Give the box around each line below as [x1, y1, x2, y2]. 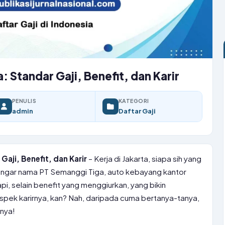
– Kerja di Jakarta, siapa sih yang [87, 154, 201, 163]
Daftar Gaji [119, 106, 156, 115]
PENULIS [12, 97, 37, 104]
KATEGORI [119, 97, 149, 104]
